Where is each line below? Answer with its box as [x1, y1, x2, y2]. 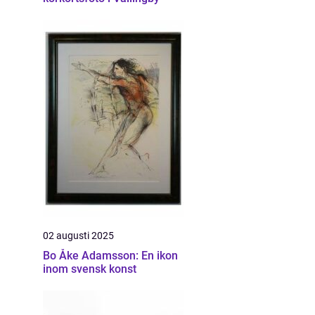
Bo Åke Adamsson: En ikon [43, 249, 178, 262]
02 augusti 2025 [43, 230, 114, 241]
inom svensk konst [43, 262, 136, 276]
